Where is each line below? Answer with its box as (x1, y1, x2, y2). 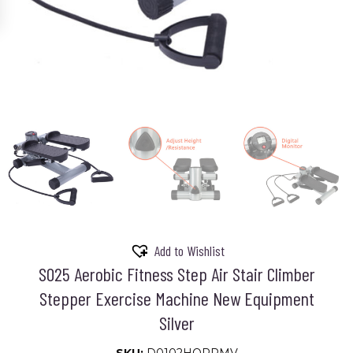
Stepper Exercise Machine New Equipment (39, 286, 314, 310)
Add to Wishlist (154, 242, 225, 260)
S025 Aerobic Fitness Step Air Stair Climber (38, 262, 315, 285)
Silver (158, 310, 195, 334)
